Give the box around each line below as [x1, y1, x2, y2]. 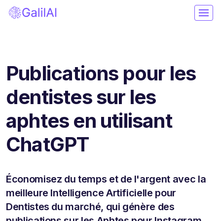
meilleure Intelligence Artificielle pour [6, 186, 176, 199]
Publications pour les [6, 61, 196, 85]
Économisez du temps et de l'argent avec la [6, 173, 206, 185]
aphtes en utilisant [6, 108, 172, 133]
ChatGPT [6, 132, 89, 156]
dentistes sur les [6, 84, 156, 109]
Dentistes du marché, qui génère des [6, 200, 175, 213]
